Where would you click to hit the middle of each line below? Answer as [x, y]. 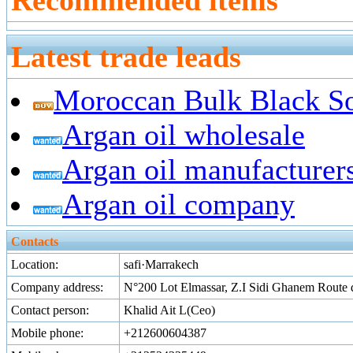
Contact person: [50, 310]
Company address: [57, 287]
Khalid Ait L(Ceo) [169, 310]
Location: [35, 264]
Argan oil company [178, 204]
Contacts [35, 242]
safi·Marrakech [161, 264]
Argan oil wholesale [184, 135]
